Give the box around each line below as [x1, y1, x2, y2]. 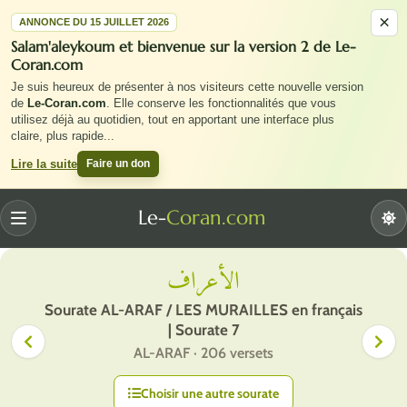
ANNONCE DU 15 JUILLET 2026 [19, 16, 169, 27]
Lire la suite [11, 157, 77, 171]
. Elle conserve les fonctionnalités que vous [106, 97, 336, 110]
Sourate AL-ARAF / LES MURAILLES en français [45, 301, 362, 319]
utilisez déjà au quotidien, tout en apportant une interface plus [11, 114, 334, 126]
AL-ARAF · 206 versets [134, 344, 273, 362]
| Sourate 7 [167, 321, 240, 339]
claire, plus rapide [11, 130, 104, 143]
